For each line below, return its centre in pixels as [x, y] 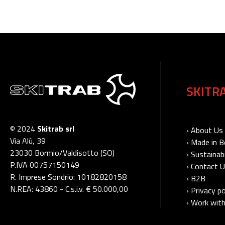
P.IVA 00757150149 [45, 164]
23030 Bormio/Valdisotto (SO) [62, 152]
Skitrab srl [56, 128]
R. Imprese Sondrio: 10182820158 [68, 177]
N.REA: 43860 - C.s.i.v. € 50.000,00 [69, 189]
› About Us [205, 130]
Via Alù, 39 [28, 140]
